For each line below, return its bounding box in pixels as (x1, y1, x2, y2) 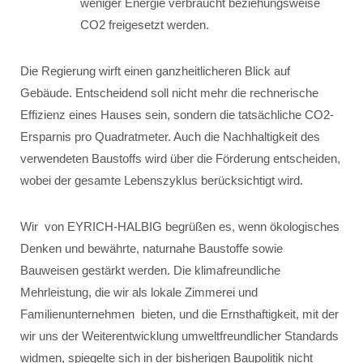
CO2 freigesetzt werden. (80, 18, 209, 32)
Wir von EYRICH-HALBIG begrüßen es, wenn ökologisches (20, 220, 340, 233)
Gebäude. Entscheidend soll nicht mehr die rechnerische (20, 86, 318, 100)
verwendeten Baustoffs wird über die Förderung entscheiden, (20, 152, 340, 165)
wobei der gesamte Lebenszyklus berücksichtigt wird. (20, 173, 303, 187)
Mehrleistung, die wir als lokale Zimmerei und (20, 285, 258, 299)
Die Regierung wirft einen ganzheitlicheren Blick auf (20, 64, 290, 78)
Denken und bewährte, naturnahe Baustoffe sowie (20, 241, 283, 255)
